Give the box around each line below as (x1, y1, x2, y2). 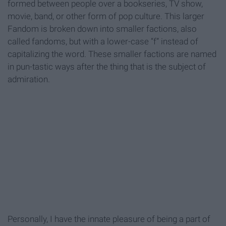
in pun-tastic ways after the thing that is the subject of (8, 62, 206, 72)
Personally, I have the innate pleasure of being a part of (8, 214, 210, 224)
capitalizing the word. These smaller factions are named (8, 49, 216, 60)
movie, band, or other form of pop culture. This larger (8, 11, 204, 22)
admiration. (8, 74, 50, 85)
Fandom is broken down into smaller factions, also (8, 24, 197, 34)
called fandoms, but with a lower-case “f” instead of (8, 36, 198, 47)
